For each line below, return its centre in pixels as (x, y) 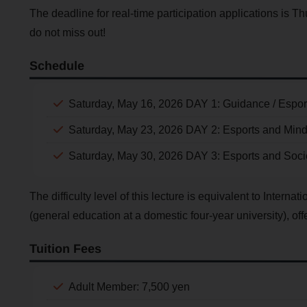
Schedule (57, 66)
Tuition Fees (65, 248)
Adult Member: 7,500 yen (129, 287)
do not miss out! (67, 33)
